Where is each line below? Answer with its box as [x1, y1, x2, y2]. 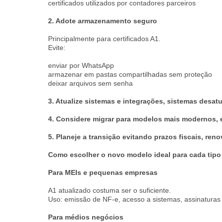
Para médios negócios [48, 213, 123, 221]
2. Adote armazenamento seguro [48, 17, 157, 25]
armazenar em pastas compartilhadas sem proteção [48, 70, 212, 78]
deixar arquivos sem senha [48, 79, 133, 87]
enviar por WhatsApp [48, 61, 114, 69]
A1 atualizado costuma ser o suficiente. [48, 186, 171, 194]
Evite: [48, 44, 65, 52]
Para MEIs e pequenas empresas [48, 168, 158, 176]
